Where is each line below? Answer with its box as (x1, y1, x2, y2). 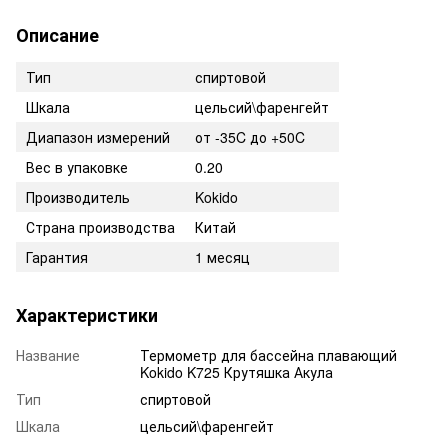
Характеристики (16, 301, 158, 328)
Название (16, 344, 80, 365)
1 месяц (195, 246, 250, 267)
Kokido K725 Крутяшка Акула (140, 361, 333, 382)
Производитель (26, 186, 130, 207)
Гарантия (26, 246, 88, 267)
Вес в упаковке (26, 156, 128, 177)
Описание (16, 21, 99, 48)
